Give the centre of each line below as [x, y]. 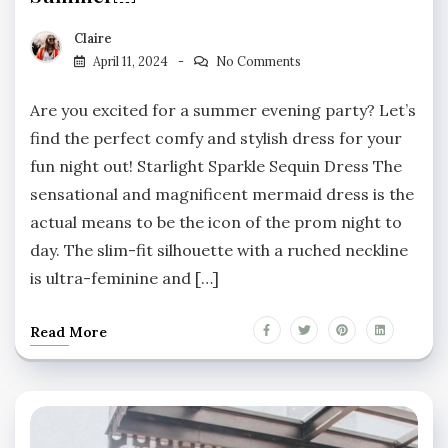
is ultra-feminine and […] [124, 277]
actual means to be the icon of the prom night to [216, 221]
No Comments [258, 61]
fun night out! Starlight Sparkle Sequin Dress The [216, 165]
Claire [93, 38]
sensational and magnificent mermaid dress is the [222, 193]
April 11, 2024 [130, 61]
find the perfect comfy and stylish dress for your [216, 137]
